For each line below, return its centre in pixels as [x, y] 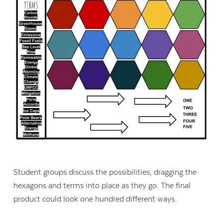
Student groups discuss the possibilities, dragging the [105, 172]
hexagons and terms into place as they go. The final [102, 185]
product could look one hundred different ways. [96, 199]
